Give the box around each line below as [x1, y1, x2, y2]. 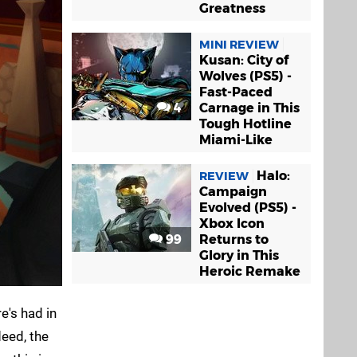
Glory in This [199, 248, 279, 263]
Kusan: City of [199, 53, 288, 68]
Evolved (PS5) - [199, 200, 296, 215]
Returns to [199, 232, 269, 247]
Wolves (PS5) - [199, 69, 292, 84]
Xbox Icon [199, 216, 265, 231]
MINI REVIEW [199, 37, 279, 52]
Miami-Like [199, 132, 273, 147]
